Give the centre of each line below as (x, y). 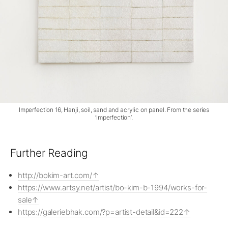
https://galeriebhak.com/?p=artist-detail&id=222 (101, 212)
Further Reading (49, 153)
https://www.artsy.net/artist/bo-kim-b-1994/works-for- (113, 187)
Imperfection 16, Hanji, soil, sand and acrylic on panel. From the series (114, 109)
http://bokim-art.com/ (55, 175)
